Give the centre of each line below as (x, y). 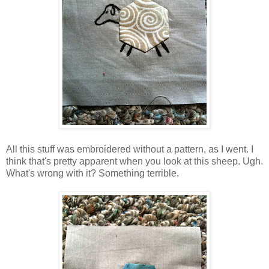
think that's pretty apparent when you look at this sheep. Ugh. (134, 161)
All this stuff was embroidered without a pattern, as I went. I (130, 149)
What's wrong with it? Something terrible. (92, 173)
